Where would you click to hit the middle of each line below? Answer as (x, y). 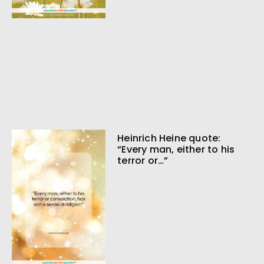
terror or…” (143, 161)
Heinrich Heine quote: (169, 138)
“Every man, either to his (176, 150)
